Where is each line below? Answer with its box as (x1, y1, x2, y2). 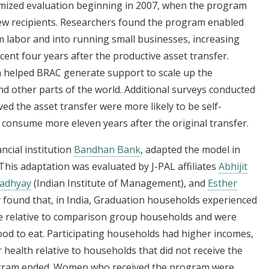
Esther (208, 176, 237, 190)
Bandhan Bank (74, 142, 141, 156)
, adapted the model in (141, 142, 240, 156)
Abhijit (219, 159, 247, 173)
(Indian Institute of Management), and (31, 176, 208, 190)
